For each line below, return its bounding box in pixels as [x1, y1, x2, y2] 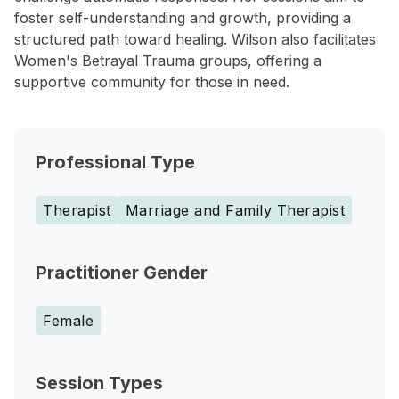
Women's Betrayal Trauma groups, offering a [14, 52, 322, 69]
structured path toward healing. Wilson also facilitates [14, 30, 376, 48]
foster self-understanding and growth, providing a [14, 9, 351, 27]
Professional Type [36, 151, 195, 173]
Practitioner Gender [36, 262, 208, 283]
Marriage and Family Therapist [125, 201, 345, 219]
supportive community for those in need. [14, 73, 289, 91]
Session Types [36, 372, 163, 394]
